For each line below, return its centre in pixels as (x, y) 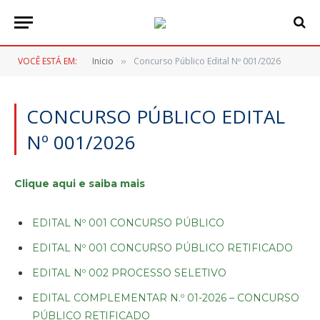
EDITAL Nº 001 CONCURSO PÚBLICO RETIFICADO (162, 247)
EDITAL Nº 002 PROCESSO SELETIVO (129, 272)
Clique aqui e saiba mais (80, 184)
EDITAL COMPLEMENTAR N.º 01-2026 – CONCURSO (166, 297)
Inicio (103, 61)
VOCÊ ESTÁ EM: (47, 61)
